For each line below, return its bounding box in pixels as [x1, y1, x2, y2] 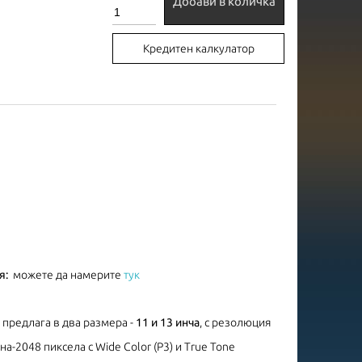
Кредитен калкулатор [142, 41, 255, 55]
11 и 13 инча [136, 315, 200, 329]
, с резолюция [200, 315, 271, 329]
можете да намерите [13, 267, 124, 281]
